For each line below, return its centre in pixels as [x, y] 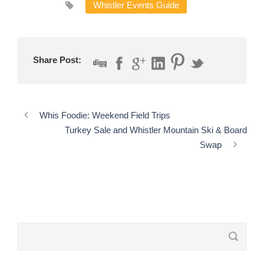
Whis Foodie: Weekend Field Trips [105, 115]
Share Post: [57, 60]
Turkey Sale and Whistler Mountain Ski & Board [156, 130]
